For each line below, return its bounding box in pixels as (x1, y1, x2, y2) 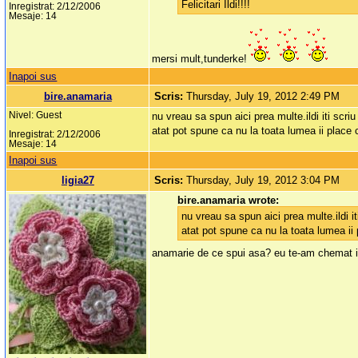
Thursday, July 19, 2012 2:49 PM (186, 90, 340, 103)
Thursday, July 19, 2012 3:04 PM (186, 174, 340, 187)
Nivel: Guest (9, 110, 62, 121)
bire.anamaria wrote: (177, 194, 280, 207)
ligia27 (61, 174, 94, 187)
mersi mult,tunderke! (152, 53, 248, 66)
